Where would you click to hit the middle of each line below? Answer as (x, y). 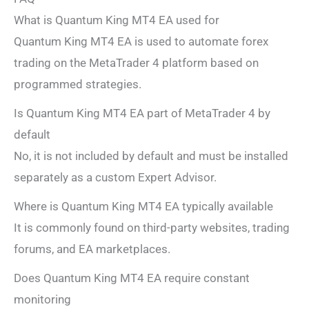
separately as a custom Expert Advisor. (115, 177)
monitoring (42, 300)
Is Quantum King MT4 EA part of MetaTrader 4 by (142, 113)
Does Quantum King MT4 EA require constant (132, 278)
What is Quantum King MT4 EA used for (117, 20)
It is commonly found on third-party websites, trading (152, 228)
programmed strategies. (78, 84)
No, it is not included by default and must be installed (151, 156)
